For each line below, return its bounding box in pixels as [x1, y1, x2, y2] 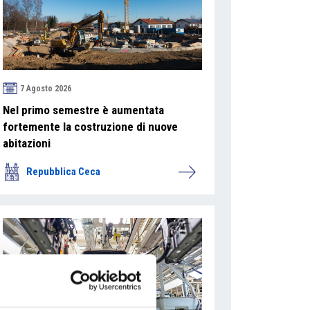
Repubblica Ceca [26, 165, 100, 179]
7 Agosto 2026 [19, 83, 71, 93]
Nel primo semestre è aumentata [2, 103, 164, 118]
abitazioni [2, 136, 51, 151]
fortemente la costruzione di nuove [2, 120, 178, 134]
